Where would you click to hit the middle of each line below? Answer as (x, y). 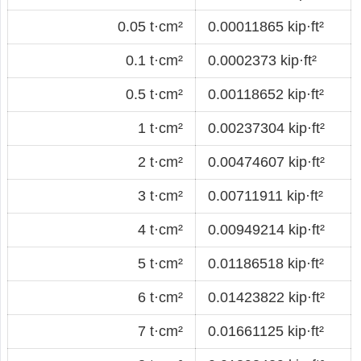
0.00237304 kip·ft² (266, 128)
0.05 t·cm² (150, 26)
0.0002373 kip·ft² (262, 60)
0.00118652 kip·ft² (266, 94)
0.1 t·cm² (154, 60)
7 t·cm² (160, 331)
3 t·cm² (160, 195)
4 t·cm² (160, 229)
